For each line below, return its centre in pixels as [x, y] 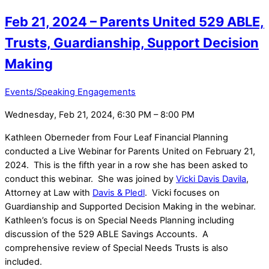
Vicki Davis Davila [211, 179]
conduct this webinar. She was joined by [90, 179]
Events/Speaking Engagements [70, 92]
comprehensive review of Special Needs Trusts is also [116, 248]
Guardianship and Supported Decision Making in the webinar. [131, 206]
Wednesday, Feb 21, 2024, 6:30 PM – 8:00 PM [100, 114]
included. [28, 261]
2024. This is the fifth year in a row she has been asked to [126, 165]
